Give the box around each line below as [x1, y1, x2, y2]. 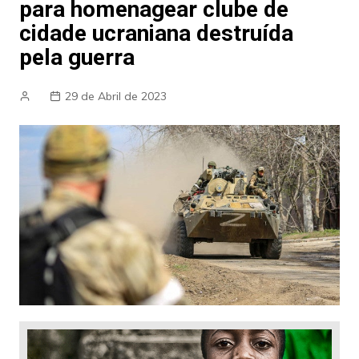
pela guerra [18, 44, 135, 71]
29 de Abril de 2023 [64, 89, 167, 103]
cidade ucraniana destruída [18, 20, 293, 46]
